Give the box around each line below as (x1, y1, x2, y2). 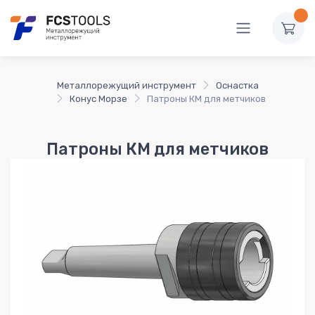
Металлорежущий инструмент (56, 79, 196, 91)
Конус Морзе (69, 93, 127, 104)
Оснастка (215, 79, 259, 91)
